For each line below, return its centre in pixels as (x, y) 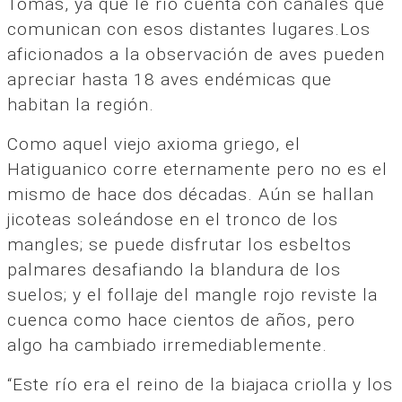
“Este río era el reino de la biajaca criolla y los (200, 384)
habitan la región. (81, 104)
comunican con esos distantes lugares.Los (189, 29)
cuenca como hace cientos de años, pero (181, 319)
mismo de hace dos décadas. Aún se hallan (191, 194)
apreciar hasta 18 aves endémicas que (170, 79)
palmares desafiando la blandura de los (174, 269)
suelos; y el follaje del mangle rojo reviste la (192, 294)
